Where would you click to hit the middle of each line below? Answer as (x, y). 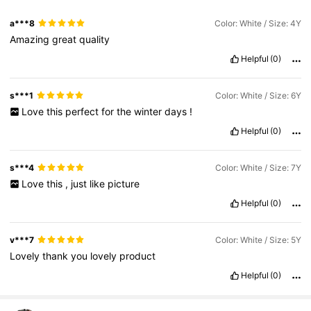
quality (95, 39)
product (138, 256)
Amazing (31, 39)
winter (149, 111)
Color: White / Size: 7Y (258, 167)
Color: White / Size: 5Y (258, 239)
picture (123, 183)
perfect (83, 111)
